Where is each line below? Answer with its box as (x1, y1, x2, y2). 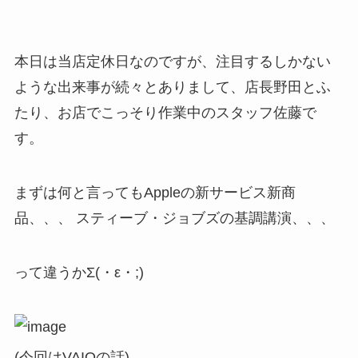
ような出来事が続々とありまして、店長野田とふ (14, 79, 331, 96)
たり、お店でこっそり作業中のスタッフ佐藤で (14, 105, 316, 121)
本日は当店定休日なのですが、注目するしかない (14, 54, 331, 70)
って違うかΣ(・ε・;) (14, 265, 144, 281)
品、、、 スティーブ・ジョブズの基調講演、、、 (14, 210, 335, 227)
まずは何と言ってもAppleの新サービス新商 (14, 185, 296, 201)
